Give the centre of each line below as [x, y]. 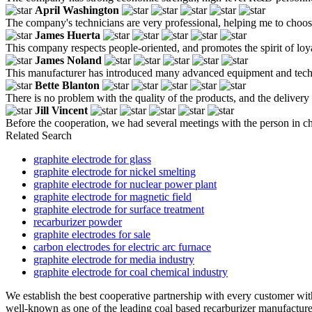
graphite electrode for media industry [114, 259]
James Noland [68, 60]
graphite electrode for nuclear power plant [125, 184]
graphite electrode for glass [92, 159]
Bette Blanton [67, 85]
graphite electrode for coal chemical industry [131, 272]
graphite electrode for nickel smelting [115, 171]
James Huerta [68, 35]
